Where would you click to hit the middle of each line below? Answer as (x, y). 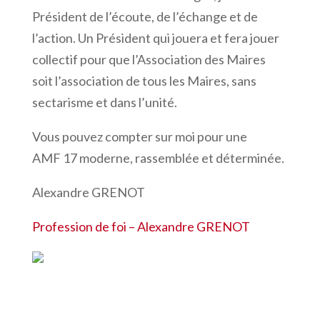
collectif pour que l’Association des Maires (149, 59)
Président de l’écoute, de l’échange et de (145, 16)
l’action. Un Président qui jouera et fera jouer (155, 37)
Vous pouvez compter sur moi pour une (139, 136)
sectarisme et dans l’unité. (104, 102)
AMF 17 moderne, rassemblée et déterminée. (158, 157)
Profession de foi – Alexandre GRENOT (141, 226)
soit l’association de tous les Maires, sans (144, 80)
